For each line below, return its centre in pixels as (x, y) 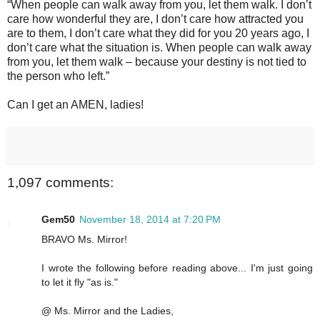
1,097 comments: (60, 182)
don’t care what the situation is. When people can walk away (159, 47)
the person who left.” (58, 76)
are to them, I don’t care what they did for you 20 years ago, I (158, 33)
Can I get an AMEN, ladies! (75, 104)
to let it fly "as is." (80, 282)
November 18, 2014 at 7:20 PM (150, 220)
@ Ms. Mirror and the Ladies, (107, 311)
